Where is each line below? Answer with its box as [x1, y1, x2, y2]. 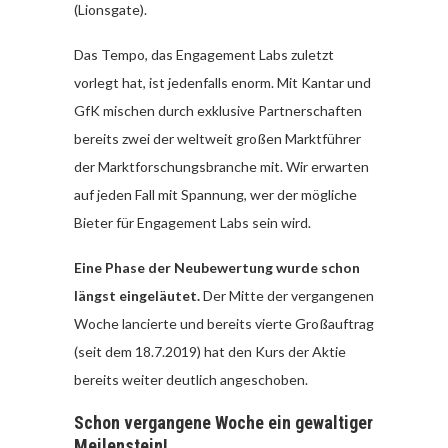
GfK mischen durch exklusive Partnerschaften [74, 102, 362, 119]
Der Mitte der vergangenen [200, 287, 374, 304]
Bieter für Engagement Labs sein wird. [74, 214, 311, 231]
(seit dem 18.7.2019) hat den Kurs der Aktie [74, 343, 346, 360]
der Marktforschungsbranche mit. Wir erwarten [74, 158, 369, 175]
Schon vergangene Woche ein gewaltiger [74, 412, 373, 433]
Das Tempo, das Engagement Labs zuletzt [74, 46, 334, 63]
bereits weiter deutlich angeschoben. [74, 371, 308, 388]
